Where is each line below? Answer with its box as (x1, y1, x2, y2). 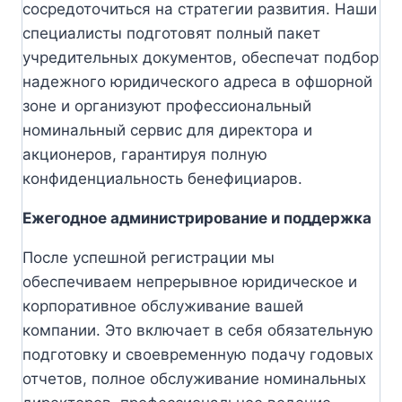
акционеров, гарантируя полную (22, 144, 267, 163)
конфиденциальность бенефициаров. (22, 169, 302, 188)
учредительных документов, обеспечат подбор (22, 48, 379, 66)
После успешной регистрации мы (22, 248, 275, 267)
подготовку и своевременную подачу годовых (22, 345, 373, 363)
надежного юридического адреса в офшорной (22, 72, 372, 91)
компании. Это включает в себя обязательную (22, 320, 373, 339)
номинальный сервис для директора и (22, 120, 312, 139)
